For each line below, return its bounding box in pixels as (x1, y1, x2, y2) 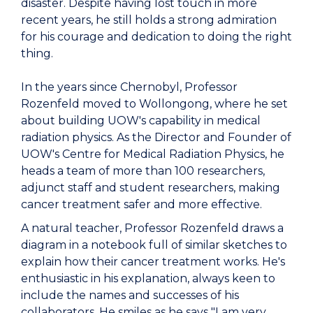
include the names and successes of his (21, 289, 239, 303)
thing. (21, 47, 53, 61)
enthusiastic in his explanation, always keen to (21, 272, 275, 286)
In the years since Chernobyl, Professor (21, 80, 238, 94)
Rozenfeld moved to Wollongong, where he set (21, 97, 288, 111)
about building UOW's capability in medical (21, 114, 261, 128)
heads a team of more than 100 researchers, (21, 164, 265, 178)
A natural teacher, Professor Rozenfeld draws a (21, 221, 284, 235)
